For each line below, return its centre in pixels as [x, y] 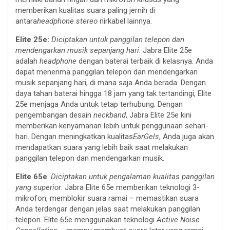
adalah [27, 61]
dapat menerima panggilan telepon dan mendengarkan [107, 72]
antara [26, 21]
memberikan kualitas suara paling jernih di [85, 10]
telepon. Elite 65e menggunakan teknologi [86, 219]
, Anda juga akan [187, 136]
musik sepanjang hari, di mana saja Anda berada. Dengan [111, 82]
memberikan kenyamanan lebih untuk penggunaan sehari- [112, 126]
